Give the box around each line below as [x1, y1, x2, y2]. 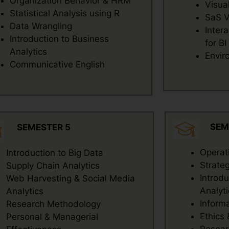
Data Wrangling [10, 21, 73, 31]
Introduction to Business [10, 34, 109, 44]
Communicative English [10, 59, 105, 70]
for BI [204, 38, 226, 48]
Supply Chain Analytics [6, 161, 100, 171]
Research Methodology [6, 199, 101, 209]
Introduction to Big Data [6, 148, 103, 158]
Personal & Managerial [6, 212, 98, 222]
